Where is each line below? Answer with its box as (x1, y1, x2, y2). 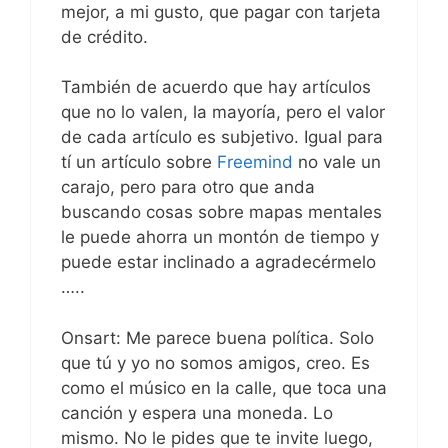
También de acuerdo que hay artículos (61, 77, 371, 98)
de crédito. (61, 26, 148, 47)
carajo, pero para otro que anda (61, 177, 315, 198)
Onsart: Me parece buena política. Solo (61, 327, 374, 348)
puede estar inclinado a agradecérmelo (61, 252, 376, 273)
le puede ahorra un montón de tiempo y (61, 227, 379, 248)
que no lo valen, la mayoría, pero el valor (61, 102, 385, 123)
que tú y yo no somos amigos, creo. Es (61, 352, 370, 373)
